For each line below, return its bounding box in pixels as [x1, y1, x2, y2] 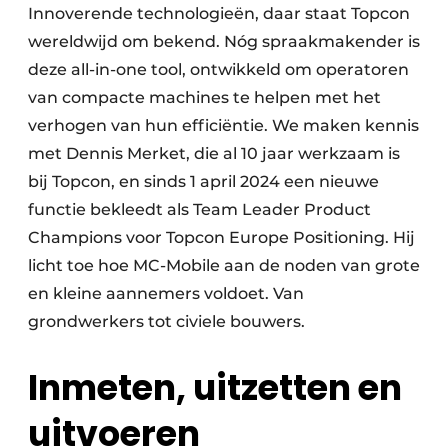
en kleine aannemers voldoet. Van [28, 284, 304, 303]
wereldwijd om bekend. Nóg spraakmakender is [28, 32, 420, 51]
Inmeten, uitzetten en [28, 363, 402, 413]
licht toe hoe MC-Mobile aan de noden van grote [28, 256, 420, 275]
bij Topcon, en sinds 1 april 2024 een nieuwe [28, 172, 379, 191]
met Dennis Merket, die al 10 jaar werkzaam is [28, 144, 400, 163]
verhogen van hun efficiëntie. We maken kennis [28, 116, 419, 135]
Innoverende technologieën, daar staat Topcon [28, 4, 410, 23]
